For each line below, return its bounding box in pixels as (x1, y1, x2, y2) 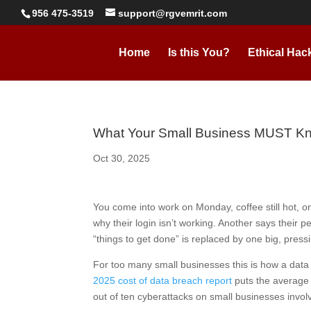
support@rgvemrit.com (118, 7, 227, 19)
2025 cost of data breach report (93, 275, 233, 286)
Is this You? (168, 47, 230, 58)
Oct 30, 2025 (93, 153, 151, 164)
